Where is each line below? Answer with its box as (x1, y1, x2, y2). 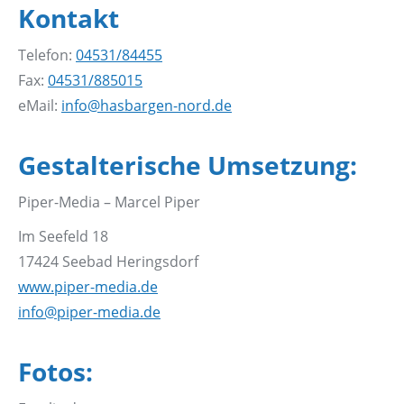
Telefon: (18, 45, 76, 66)
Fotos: (18, 354, 93, 390)
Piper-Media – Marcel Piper (18, 192, 200, 213)
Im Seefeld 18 (18, 226, 108, 247)
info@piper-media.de (18, 302, 161, 323)
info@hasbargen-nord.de (61, 96, 232, 116)
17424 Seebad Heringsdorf (18, 252, 198, 272)
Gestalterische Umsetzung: (18, 148, 357, 183)
